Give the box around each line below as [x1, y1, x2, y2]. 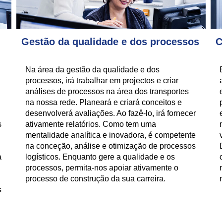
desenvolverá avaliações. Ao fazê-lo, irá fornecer [25, 109, 196, 117]
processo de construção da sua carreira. [25, 174, 166, 183]
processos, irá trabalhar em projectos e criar [25, 76, 179, 85]
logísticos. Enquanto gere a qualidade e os [25, 153, 175, 161]
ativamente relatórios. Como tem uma [25, 120, 157, 128]
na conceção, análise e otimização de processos [25, 142, 196, 150]
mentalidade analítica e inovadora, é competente [25, 131, 196, 139]
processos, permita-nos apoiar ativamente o [25, 164, 179, 172]
